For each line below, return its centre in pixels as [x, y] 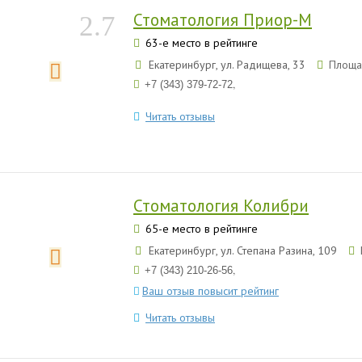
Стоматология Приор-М [223, 20]
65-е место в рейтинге [200, 229]
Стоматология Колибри [221, 206]
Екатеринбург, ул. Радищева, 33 [227, 65]
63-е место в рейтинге [200, 43]
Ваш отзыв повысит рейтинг [210, 291]
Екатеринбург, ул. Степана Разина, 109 [243, 250]
